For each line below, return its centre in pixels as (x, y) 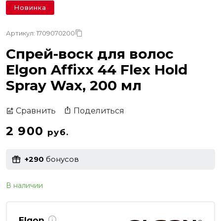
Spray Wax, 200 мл (74, 85)
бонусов (61, 159)
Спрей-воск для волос (90, 54)
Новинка (30, 7)
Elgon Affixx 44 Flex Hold (97, 69)
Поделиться (99, 110)
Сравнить (36, 111)
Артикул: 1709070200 (40, 33)
